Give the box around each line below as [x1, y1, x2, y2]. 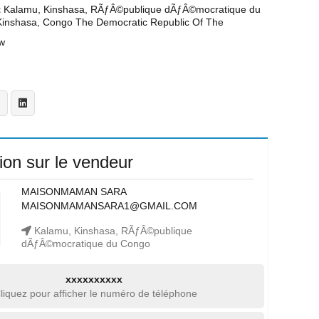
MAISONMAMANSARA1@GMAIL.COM [21, 200, 197, 211]
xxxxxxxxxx [65, 273, 122, 285]
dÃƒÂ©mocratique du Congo [21, 238, 150, 249]
